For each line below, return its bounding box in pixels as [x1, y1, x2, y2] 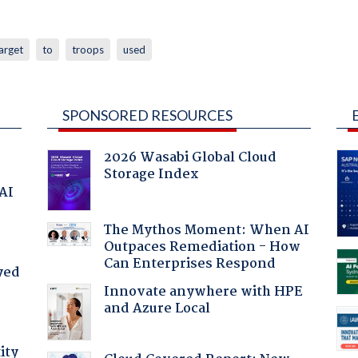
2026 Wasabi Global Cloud [103, 146, 276, 169]
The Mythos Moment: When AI [103, 219, 309, 241]
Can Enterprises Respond [103, 253, 276, 275]
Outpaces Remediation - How [103, 236, 300, 258]
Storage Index [103, 163, 199, 185]
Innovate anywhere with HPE [103, 280, 303, 303]
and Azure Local [103, 297, 210, 320]
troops [71, 42, 104, 56]
